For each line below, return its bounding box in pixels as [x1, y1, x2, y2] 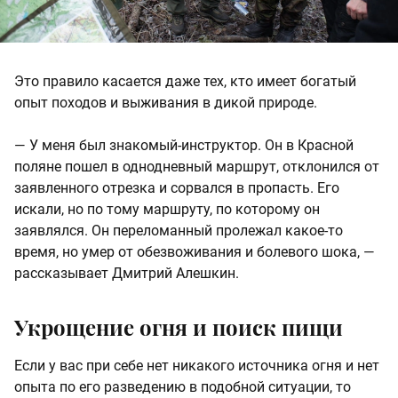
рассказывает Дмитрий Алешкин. [14, 264, 239, 282]
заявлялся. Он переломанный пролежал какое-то [14, 221, 343, 239]
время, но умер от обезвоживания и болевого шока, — [14, 243, 375, 260]
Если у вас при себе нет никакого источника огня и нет [14, 356, 379, 374]
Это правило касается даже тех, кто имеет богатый [14, 72, 356, 90]
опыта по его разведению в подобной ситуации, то [14, 378, 351, 395]
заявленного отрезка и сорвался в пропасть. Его [14, 179, 339, 196]
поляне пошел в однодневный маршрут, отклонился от [14, 157, 379, 175]
